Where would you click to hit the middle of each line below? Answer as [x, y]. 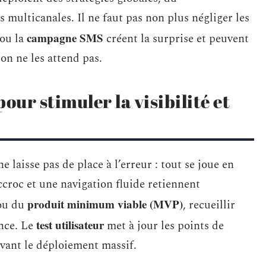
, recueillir [209, 205]
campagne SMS [65, 38]
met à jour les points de [164, 226]
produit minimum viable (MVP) [105, 204]
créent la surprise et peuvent [176, 39]
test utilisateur [70, 225]
